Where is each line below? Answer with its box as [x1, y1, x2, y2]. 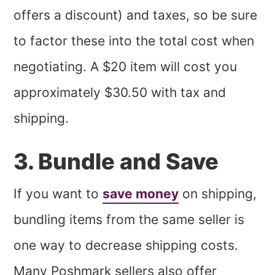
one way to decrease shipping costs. [14, 238, 239, 253]
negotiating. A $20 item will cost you [14, 59, 238, 74]
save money [103, 186, 179, 201]
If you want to [14, 186, 103, 201]
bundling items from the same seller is [14, 212, 245, 227]
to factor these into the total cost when [14, 33, 255, 48]
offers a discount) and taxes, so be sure [14, 7, 258, 23]
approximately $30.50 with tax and [14, 85, 227, 100]
